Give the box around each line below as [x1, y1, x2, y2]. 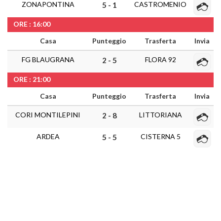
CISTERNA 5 [140, 132, 181, 141]
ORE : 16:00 [13, 20, 50, 28]
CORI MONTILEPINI [15, 110, 80, 119]
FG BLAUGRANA [21, 55, 74, 64]
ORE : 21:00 [13, 75, 50, 83]
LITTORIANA [139, 110, 182, 119]
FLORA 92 [145, 55, 176, 64]
